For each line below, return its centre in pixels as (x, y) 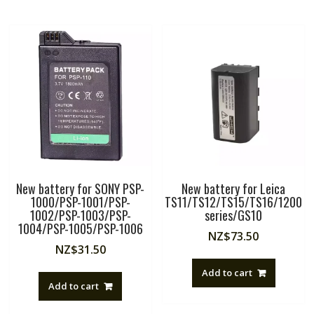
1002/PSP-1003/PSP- (80, 216)
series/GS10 (234, 216)
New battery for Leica (234, 189)
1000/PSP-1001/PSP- (80, 202)
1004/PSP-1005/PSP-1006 (80, 229)
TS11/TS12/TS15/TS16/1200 (234, 202)
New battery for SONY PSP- (81, 189)
